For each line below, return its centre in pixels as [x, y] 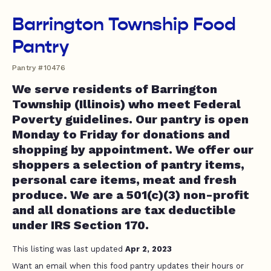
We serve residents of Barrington [115, 89]
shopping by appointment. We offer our [133, 149]
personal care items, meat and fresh [124, 180]
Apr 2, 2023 [149, 249]
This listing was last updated [69, 249]
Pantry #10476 [39, 68]
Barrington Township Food [124, 24]
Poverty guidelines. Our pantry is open [130, 119]
